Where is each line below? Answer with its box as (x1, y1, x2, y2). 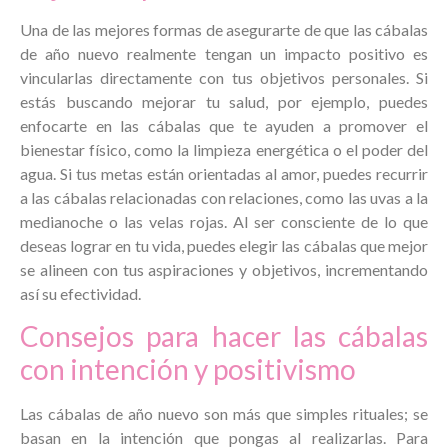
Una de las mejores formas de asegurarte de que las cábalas (20, 19, 428, 39)
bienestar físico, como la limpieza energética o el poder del (20, 139, 428, 159)
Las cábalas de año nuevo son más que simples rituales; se (20, 403, 428, 423)
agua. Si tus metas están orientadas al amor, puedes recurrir (20, 163, 428, 183)
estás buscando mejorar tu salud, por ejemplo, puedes (20, 91, 428, 111)
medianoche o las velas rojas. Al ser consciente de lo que (20, 211, 428, 231)
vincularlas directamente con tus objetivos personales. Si (20, 67, 428, 87)
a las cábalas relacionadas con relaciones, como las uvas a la (20, 187, 428, 207)
